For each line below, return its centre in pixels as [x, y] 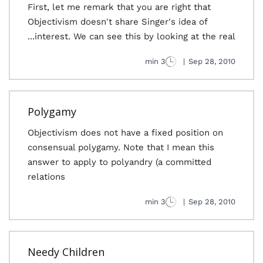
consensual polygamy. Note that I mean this [121, 147]
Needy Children [66, 252]
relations [46, 177]
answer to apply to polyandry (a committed [119, 162]
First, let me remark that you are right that [119, 7]
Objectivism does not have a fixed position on [125, 133]
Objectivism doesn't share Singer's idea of [117, 22]
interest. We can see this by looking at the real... [135, 36]
